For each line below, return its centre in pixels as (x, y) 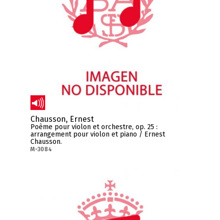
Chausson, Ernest (62, 119)
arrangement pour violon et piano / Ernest (97, 135)
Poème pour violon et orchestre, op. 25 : (94, 127)
